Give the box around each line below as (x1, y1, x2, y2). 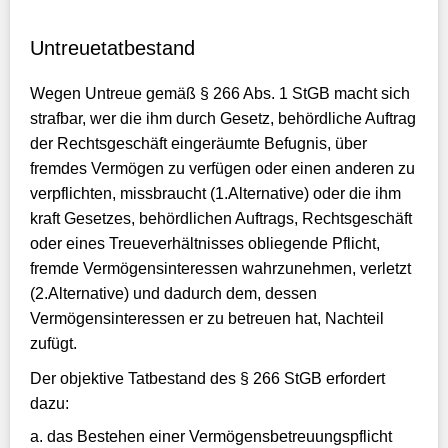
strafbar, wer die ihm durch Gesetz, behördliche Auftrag (30, 110, 416, 127)
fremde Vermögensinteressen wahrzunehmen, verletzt (30, 260, 411, 277)
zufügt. (30, 335, 77, 352)
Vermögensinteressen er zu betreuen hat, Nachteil (30, 310, 384, 327)
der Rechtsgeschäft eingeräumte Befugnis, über (30, 135, 367, 152)
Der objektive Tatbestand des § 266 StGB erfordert (30, 370, 385, 387)
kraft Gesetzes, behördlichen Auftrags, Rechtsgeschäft (30, 210, 412, 227)
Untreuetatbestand (30, 37, 195, 59)
